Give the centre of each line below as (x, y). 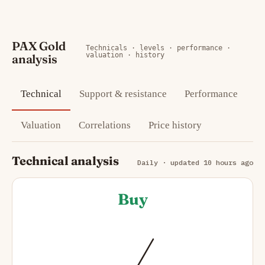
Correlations (105, 125)
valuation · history (125, 55)
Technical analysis (65, 161)
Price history (175, 125)
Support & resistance (123, 94)
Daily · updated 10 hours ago (195, 163)
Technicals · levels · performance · (159, 48)
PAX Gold (39, 46)
